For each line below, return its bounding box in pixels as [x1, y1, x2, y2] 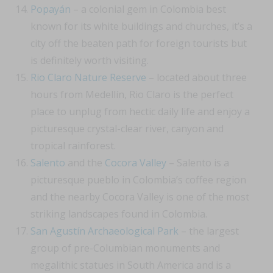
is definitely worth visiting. [30, 54, 149, 68]
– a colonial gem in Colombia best [71, 2, 226, 16]
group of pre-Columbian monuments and [30, 241, 220, 255]
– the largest [179, 224, 239, 238]
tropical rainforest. [30, 139, 116, 153]
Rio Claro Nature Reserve [30, 71, 146, 85]
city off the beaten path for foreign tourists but [30, 37, 247, 51]
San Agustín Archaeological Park [30, 224, 179, 238]
